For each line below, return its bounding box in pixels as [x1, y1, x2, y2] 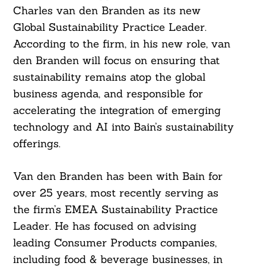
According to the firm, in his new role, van [12, 37, 230, 51]
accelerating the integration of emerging [12, 103, 221, 118]
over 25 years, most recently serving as [12, 186, 218, 200]
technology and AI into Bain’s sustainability [12, 120, 234, 134]
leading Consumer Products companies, [12, 236, 217, 250]
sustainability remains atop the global [12, 70, 205, 84]
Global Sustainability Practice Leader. [12, 20, 207, 34]
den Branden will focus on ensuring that [12, 53, 220, 68]
